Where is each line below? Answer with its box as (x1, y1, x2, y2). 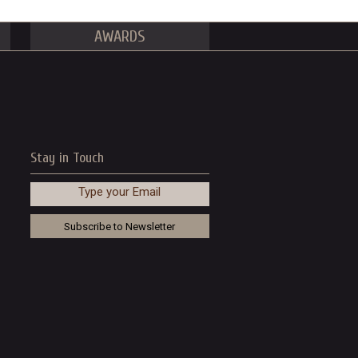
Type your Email (78, 184, 161, 199)
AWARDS (93, 26, 145, 46)
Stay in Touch (30, 149, 104, 166)
